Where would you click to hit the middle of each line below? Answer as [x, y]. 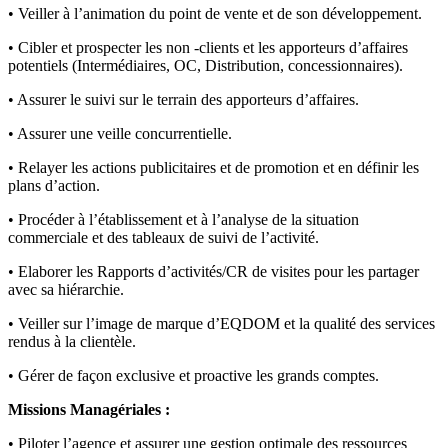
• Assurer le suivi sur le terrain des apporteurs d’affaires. [183, 100]
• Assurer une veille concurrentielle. [120, 134]
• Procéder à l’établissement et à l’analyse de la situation [183, 220]
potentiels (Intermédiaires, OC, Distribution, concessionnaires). [205, 66]
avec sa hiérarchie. [66, 290]
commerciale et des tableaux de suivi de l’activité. [163, 238]
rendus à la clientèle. [72, 342]
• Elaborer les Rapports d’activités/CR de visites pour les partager [213, 272]
